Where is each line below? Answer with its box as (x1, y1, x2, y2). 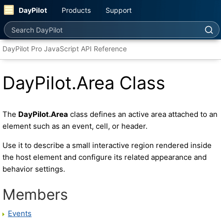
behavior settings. (2, 164, 65, 174)
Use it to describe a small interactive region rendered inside (2, 141, 212, 150)
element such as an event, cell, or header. (2, 121, 147, 131)
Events (8, 209, 32, 218)
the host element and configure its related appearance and (2, 152, 207, 162)
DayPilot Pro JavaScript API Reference (2, 44, 127, 53)
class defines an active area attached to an (68, 110, 218, 119)
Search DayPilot (3, 21, 63, 31)
